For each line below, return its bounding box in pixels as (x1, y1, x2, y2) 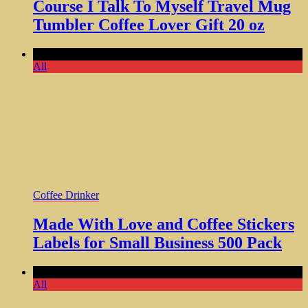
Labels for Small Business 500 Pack (33, 233, 282, 252)
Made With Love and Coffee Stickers (33, 214, 294, 233)
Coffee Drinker (33, 188, 99, 201)
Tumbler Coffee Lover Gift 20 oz (33, 15, 265, 34)
